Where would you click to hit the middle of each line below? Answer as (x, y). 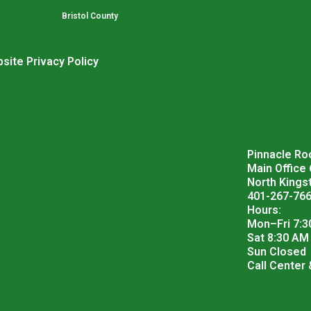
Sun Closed (276, 252)
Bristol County (90, 16)
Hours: (264, 210)
